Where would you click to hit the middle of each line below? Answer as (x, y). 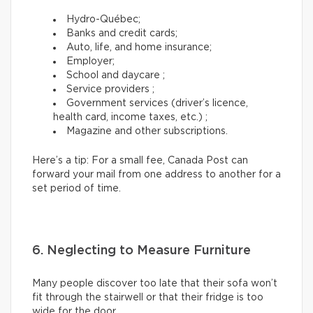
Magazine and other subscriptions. (147, 132)
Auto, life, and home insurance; (139, 48)
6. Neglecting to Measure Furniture (141, 251)
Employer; (90, 62)
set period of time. (77, 189)
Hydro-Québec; (103, 20)
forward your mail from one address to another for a (156, 175)
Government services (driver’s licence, (157, 104)
